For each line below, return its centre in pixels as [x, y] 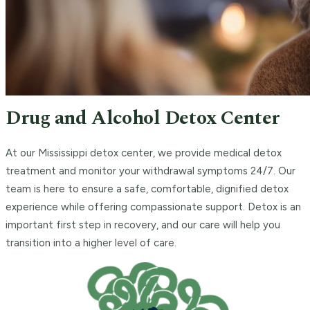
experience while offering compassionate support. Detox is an [153, 207]
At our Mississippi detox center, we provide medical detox [144, 153]
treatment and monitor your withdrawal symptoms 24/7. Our [151, 171]
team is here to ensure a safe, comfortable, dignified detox [147, 189]
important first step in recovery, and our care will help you [143, 225]
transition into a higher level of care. [91, 243]
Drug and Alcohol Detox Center [143, 118]
